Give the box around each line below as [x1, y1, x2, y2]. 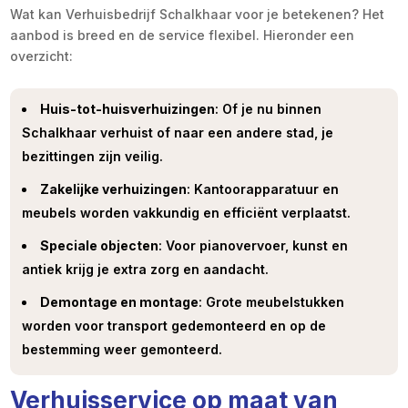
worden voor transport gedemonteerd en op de [22, 318, 327, 334]
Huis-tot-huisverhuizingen [40, 101, 216, 117]
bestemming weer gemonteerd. [22, 342, 223, 358]
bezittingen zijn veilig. [22, 148, 164, 165]
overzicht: [10, 48, 74, 65]
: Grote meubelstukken [199, 294, 345, 311]
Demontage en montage [40, 294, 199, 311]
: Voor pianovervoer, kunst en [158, 238, 349, 254]
